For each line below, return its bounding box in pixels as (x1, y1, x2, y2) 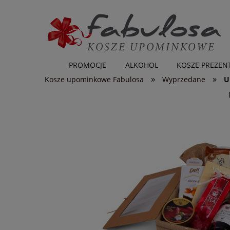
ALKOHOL (125, 60, 158, 70)
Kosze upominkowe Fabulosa (45, 74, 144, 85)
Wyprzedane (162, 74, 206, 85)
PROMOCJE (69, 60, 107, 70)
